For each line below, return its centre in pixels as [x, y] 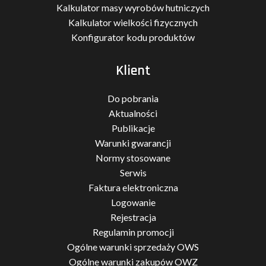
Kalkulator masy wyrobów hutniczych [133, 7]
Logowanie [133, 202]
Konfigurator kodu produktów [133, 37]
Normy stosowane [133, 158]
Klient [133, 71]
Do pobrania [133, 98]
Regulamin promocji [133, 232]
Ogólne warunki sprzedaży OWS [133, 247]
